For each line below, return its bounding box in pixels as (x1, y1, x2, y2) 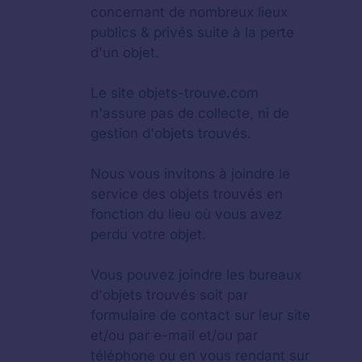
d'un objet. (90, 44, 159, 61)
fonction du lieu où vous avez (90, 206, 282, 222)
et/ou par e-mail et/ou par (90, 327, 258, 343)
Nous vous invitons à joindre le (90, 166, 290, 182)
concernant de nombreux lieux (90, 4, 288, 20)
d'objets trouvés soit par (90, 287, 248, 303)
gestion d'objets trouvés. (90, 125, 251, 141)
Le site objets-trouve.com (90, 85, 259, 101)
